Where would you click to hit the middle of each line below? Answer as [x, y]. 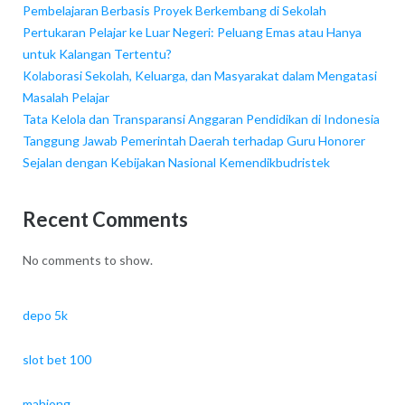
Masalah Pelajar [66, 97]
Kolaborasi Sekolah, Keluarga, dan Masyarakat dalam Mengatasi [199, 75]
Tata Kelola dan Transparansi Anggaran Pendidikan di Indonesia [201, 118]
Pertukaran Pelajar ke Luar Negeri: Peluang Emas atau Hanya [192, 32]
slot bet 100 [57, 360]
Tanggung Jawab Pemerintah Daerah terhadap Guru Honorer [193, 140]
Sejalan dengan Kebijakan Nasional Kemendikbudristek [176, 162]
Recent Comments [105, 220]
